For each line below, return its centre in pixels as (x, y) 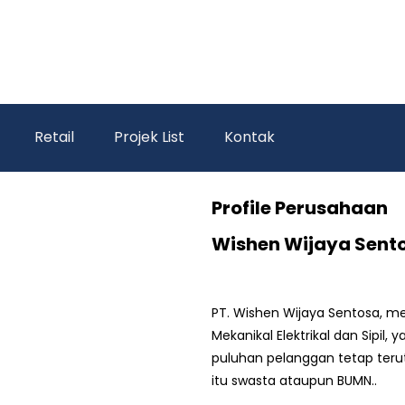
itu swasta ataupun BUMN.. (294, 381)
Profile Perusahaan (300, 208)
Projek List (149, 137)
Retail (54, 137)
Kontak (250, 137)
